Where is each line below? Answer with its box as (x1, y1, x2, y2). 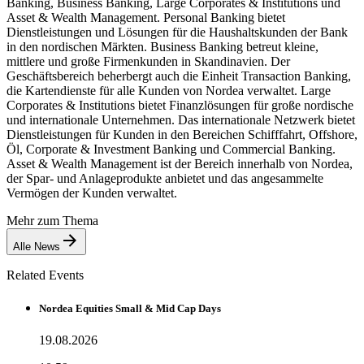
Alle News (13, 240, 60, 253)
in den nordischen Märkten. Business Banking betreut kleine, (6, 39, 318, 54)
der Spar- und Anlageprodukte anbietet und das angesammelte (6, 171, 323, 185)
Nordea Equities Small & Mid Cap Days (39, 302, 221, 315)
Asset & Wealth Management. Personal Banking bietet (6, 10, 285, 24)
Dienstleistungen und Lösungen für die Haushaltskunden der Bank (6, 24, 348, 39)
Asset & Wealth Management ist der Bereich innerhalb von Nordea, (6, 156, 353, 171)
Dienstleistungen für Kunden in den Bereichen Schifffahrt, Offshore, (6, 127, 357, 141)
